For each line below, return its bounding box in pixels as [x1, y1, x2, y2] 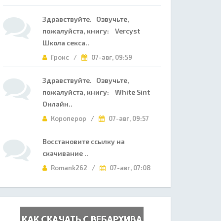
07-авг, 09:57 [107, 114, 149, 122]
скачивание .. [42, 149, 88, 157]
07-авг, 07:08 [108, 164, 151, 172]
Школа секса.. [42, 38, 89, 47]
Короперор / [49, 114, 99, 122]
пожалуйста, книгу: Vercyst [42, 27, 140, 35]
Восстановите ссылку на [42, 137, 125, 146]
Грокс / [49, 53, 81, 61]
